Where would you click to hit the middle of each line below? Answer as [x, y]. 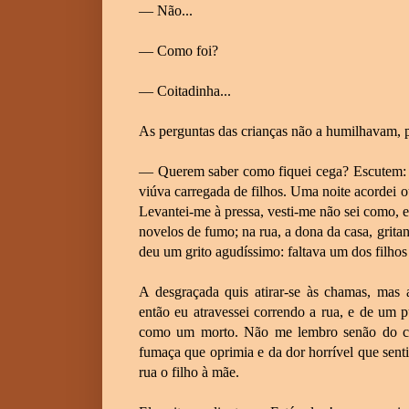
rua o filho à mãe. [189, 372]
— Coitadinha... [185, 90]
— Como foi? [178, 50]
